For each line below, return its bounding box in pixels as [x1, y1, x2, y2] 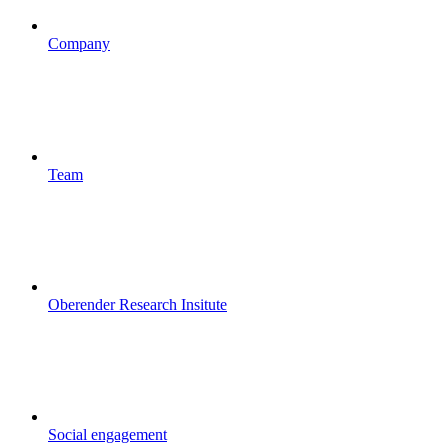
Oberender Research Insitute [48, 296, 227, 313]
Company [48, 35, 110, 53]
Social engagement [48, 426, 167, 444]
